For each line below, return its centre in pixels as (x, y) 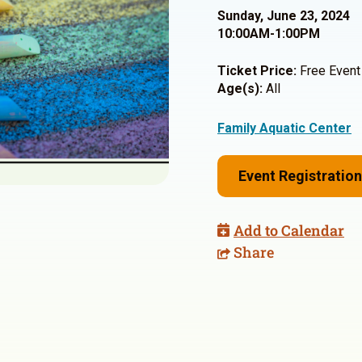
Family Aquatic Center (284, 128)
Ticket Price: (257, 71)
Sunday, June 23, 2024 (284, 16)
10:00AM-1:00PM (269, 34)
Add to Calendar (289, 230)
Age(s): (240, 88)
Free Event (328, 71)
